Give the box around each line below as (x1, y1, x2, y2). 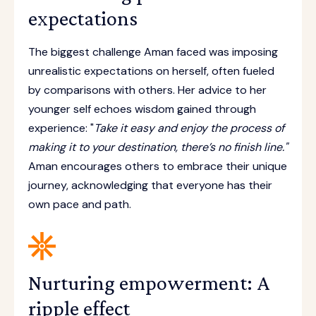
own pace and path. (28, 197, 131, 212)
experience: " (28, 121, 94, 135)
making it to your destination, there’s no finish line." (28, 140, 288, 154)
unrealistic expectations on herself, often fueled (28, 63, 274, 78)
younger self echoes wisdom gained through (28, 102, 256, 116)
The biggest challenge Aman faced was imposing (28, 44, 278, 59)
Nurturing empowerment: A (28, 271, 269, 294)
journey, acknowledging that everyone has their (28, 178, 272, 193)
